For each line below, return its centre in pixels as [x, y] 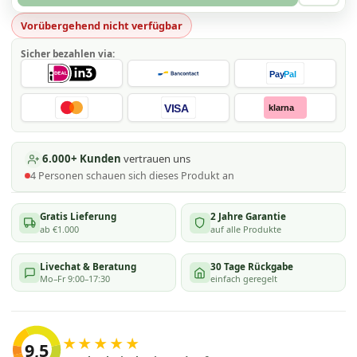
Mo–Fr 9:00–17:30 [75, 279]
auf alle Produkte [245, 229]
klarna [281, 108]
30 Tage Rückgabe [251, 266]
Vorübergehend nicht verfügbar [101, 26]
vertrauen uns [155, 159]
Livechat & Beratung [88, 266]
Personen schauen [82, 175]
